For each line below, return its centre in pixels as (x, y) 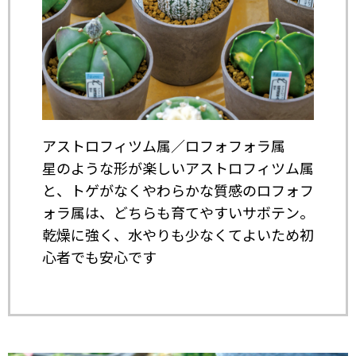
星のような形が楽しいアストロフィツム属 (178, 168)
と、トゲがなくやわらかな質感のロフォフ (178, 190)
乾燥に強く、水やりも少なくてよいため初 (178, 235)
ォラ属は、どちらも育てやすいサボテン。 (178, 213)
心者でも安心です (99, 257)
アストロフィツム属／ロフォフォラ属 (164, 146)
